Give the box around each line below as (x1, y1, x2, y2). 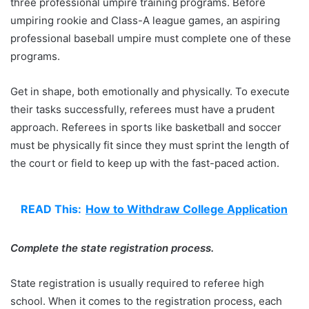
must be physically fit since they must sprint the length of (10, 138, 289, 152)
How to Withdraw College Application (86, 201, 288, 216)
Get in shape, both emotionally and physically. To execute (10, 84, 290, 98)
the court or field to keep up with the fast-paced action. (10, 156, 282, 170)
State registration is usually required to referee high (10, 276, 264, 290)
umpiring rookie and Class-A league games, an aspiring (10, 13, 280, 27)
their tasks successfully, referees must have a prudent (10, 102, 275, 116)
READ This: (21, 201, 81, 216)
